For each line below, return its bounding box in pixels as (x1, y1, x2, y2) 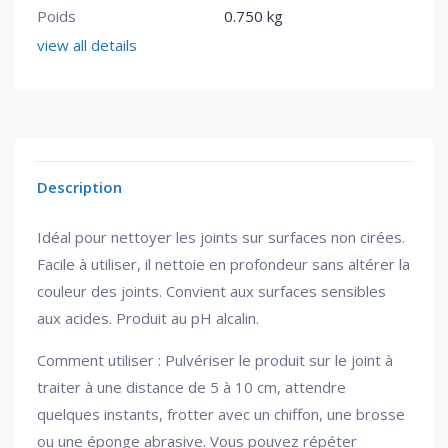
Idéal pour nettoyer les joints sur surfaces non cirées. (37, 227, 405, 247)
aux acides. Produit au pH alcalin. (37, 308, 259, 328)
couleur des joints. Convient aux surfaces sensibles (37, 281, 386, 301)
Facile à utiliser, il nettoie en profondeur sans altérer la (37, 254, 410, 274)
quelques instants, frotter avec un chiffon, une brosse (37, 404, 405, 424)
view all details (37, 35, 137, 55)
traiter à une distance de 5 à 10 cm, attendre (37, 377, 346, 397)
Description (37, 177, 122, 197)
